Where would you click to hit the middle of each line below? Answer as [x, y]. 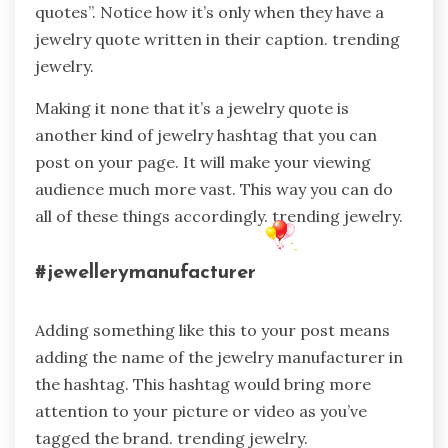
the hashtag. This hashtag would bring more [203, 383]
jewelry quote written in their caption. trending [217, 38]
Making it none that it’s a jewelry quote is [192, 107]
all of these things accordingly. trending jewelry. [219, 215]
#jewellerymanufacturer [145, 273]
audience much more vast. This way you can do [214, 188]
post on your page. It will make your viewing [203, 161]
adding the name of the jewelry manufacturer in [219, 356]
